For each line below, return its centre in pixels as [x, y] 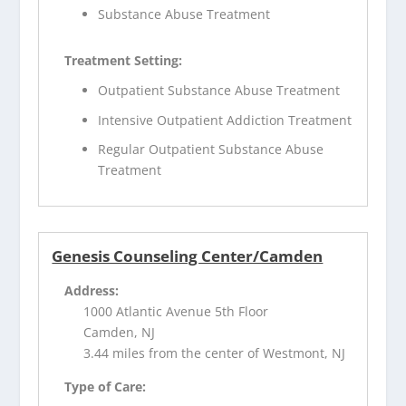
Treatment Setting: [124, 61]
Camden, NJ [120, 333]
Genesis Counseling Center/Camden [188, 256]
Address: [92, 291]
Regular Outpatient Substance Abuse [211, 150]
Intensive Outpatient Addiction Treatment [225, 120]
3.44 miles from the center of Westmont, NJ [215, 353]
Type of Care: [106, 387]
